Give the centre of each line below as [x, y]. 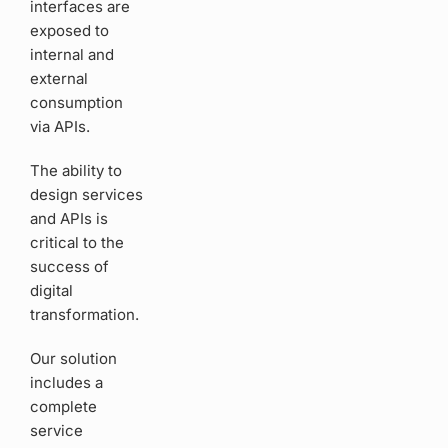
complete [63, 407]
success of [69, 267]
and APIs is [69, 219]
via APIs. [60, 127]
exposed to [69, 31]
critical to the [77, 243]
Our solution [73, 359]
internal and [72, 55]
